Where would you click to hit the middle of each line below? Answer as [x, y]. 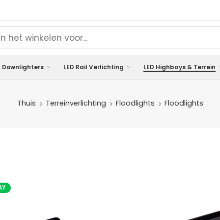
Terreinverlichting [76, 103]
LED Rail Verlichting [94, 67]
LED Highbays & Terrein [179, 67]
